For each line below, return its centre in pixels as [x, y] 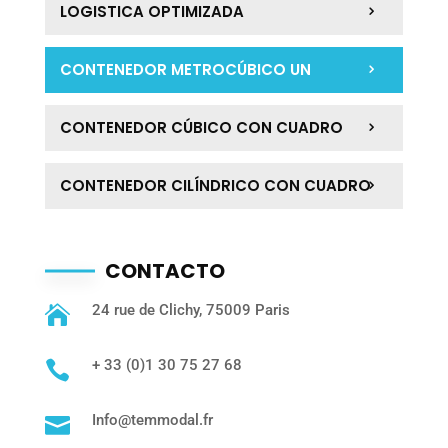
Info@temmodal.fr [152, 420]
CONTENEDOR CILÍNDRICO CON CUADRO [215, 186]
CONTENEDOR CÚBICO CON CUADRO [201, 128]
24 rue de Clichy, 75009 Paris [190, 310]
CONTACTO [164, 271]
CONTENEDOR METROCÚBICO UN [185, 70]
